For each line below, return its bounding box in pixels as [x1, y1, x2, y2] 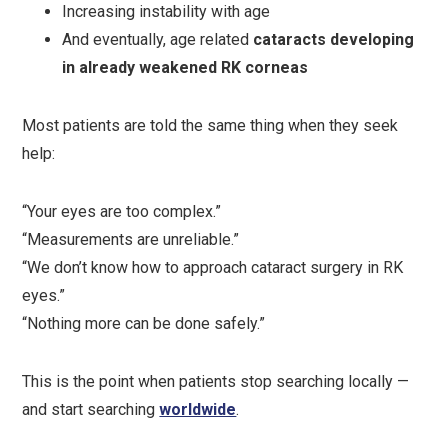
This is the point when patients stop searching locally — [22, 372, 410, 391]
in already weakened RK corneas [62, 58, 309, 77]
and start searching [22, 400, 160, 419]
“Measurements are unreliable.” [22, 230, 240, 249]
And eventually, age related [62, 30, 254, 49]
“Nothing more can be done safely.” [22, 314, 266, 333]
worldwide [159, 400, 237, 419]
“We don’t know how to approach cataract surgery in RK [22, 258, 404, 277]
